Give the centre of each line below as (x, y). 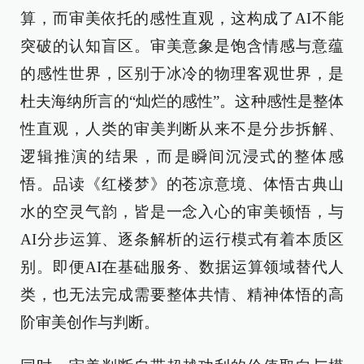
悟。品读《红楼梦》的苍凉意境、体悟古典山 (182, 184)
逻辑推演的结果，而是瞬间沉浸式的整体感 (182, 156)
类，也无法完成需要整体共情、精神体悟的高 (182, 295)
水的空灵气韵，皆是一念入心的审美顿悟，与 (182, 212)
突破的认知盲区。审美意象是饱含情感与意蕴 (182, 46)
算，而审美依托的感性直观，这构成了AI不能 (182, 18)
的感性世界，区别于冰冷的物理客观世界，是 (182, 74)
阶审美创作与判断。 (90, 322)
